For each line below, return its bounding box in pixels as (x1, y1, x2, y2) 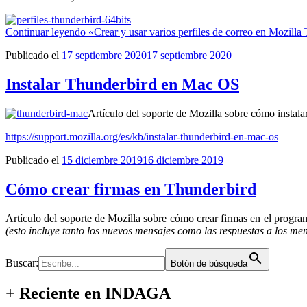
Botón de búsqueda (171, 258, 247, 269)
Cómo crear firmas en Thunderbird (5, 180, 256, 199)
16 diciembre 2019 (143, 154, 223, 167)
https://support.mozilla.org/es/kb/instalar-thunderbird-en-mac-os (5, 131, 278, 143)
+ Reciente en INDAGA (5, 284, 171, 302)
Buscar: (5, 256, 38, 269)
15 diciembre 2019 (62, 154, 143, 167)
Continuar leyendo (5, 26, 86, 38)
